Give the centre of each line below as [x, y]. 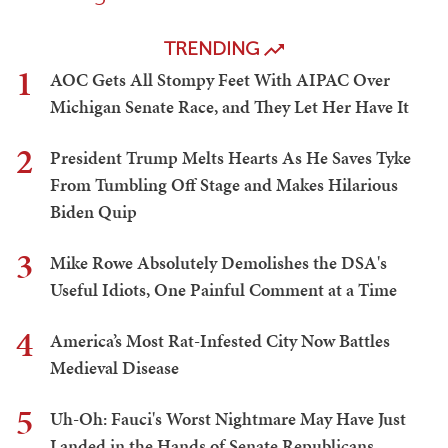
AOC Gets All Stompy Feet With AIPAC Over [220, 80]
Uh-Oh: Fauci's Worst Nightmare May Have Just [228, 419]
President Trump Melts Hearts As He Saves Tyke [230, 158]
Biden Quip [93, 212]
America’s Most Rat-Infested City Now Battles [220, 341]
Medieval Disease [114, 368]
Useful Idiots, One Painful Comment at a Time [223, 290]
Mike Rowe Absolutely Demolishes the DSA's [218, 263]
